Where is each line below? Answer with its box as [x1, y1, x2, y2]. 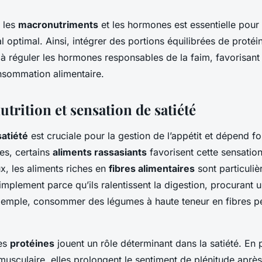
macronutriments [18, 18, 98, 30]
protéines [10, 237, 54, 249]
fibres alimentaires [109, 162, 195, 174]
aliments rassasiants [53, 146, 147, 158]
